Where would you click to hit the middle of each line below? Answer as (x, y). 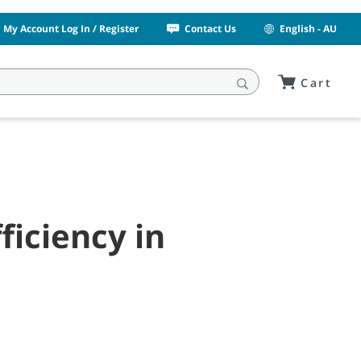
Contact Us (211, 29)
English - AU (308, 29)
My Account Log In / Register (71, 29)
